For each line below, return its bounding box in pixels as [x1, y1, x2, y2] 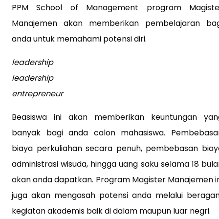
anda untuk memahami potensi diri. [12, 33, 147, 44]
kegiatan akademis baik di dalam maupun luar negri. [12, 205, 211, 217]
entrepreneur [12, 88, 63, 99]
